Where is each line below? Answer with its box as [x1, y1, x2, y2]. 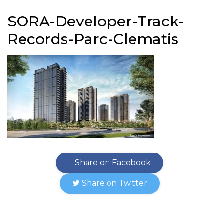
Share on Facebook [73, 158, 151, 167]
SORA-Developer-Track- [7, 12, 184, 30]
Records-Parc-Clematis [7, 30, 178, 48]
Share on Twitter [79, 178, 147, 188]
